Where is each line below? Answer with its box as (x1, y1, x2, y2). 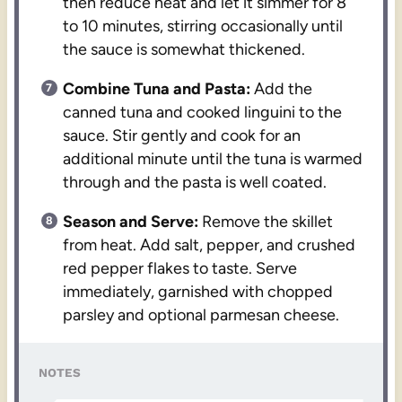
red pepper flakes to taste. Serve (63, 258, 298, 279)
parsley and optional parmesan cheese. (63, 305, 340, 326)
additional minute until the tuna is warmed (63, 149, 363, 170)
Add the (250, 79, 313, 100)
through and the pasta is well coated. (63, 172, 328, 193)
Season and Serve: (63, 212, 199, 232)
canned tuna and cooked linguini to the (63, 102, 343, 123)
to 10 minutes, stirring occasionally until (63, 16, 344, 37)
